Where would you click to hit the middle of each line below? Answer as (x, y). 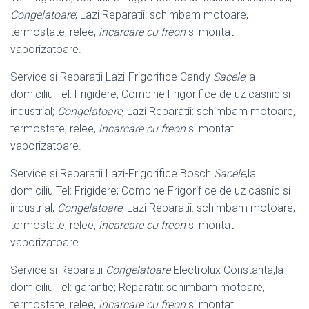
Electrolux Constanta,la (227, 270)
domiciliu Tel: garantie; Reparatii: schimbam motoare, (138, 288)
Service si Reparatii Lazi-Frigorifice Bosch (112, 174)
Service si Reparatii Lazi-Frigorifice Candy (112, 77)
